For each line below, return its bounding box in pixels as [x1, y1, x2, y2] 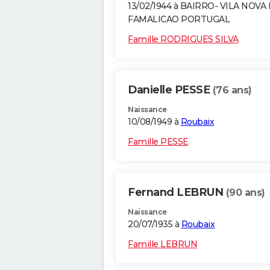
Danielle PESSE [128, 83, 213, 97]
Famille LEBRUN [128, 239, 197, 250]
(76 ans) [212, 84, 252, 96]
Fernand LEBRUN [128, 186, 226, 199]
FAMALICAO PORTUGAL [128, 14, 230, 25]
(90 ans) [225, 187, 265, 199]
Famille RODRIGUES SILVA [128, 34, 239, 45]
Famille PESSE [128, 136, 189, 148]
